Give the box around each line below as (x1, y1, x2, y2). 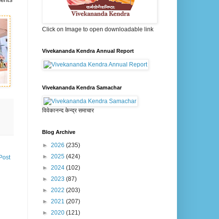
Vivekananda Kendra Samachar (42, 85, 122, 91)
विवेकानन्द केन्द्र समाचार (42, 107, 94, 114)
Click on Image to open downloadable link (42, 26, 153, 33)
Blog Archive (42, 129, 75, 135)
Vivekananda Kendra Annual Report (42, 48, 134, 54)
